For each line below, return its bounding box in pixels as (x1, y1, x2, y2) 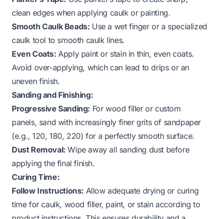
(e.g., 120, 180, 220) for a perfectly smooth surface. (12, 131, 195, 141)
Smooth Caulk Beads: (12, 21, 90, 31)
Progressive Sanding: (12, 103, 90, 113)
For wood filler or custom (90, 103, 181, 113)
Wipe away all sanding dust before (65, 144, 190, 154)
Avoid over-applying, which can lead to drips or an (12, 62, 190, 72)
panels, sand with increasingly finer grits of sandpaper (12, 117, 201, 127)
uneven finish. (12, 76, 60, 86)
